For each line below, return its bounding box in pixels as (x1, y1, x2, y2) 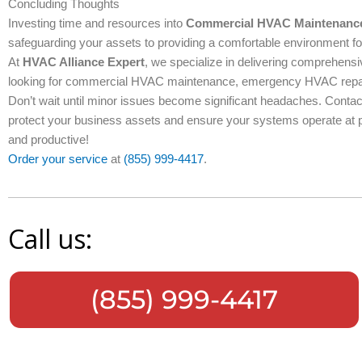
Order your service (8, 152, 107, 166)
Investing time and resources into (8, 16, 186, 31)
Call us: (8, 221, 92, 257)
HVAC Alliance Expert (23, 55, 145, 69)
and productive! (8, 133, 89, 147)
